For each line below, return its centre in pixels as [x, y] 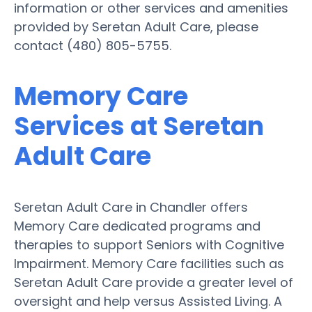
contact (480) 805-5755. [93, 45]
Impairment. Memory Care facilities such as [149, 263]
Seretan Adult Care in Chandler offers [131, 207]
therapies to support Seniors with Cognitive [149, 244]
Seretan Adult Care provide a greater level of [154, 282]
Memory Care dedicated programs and [137, 226]
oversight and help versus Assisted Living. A [148, 301]
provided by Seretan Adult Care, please [136, 26]
